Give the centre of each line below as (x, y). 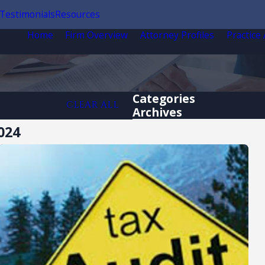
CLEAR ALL (93, 105)
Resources (77, 14)
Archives (157, 112)
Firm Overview (97, 35)
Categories (164, 98)
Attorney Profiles (177, 35)
